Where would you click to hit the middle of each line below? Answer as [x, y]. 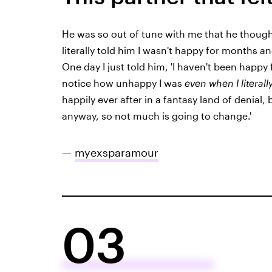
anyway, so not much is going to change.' [156, 115]
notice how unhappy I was [123, 83]
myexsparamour [116, 152]
